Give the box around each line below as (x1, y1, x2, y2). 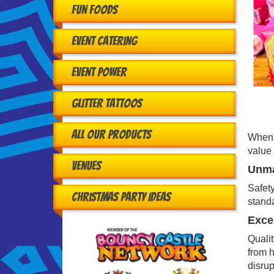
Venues (72, 159, 101, 173)
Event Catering (72, 34, 137, 48)
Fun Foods (72, 3, 117, 17)
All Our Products (72, 128, 151, 142)
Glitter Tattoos (72, 97, 142, 111)
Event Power (72, 65, 127, 80)
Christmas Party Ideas (72, 190, 171, 204)
